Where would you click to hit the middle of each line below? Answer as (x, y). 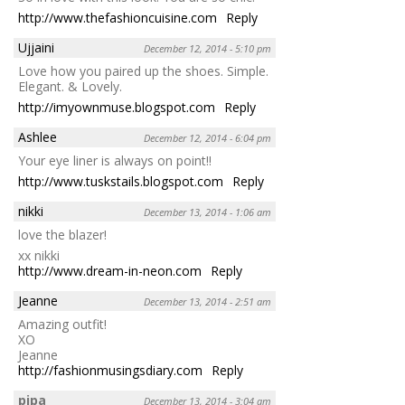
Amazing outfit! (62, 324)
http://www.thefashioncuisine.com (118, 17)
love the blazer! (62, 234)
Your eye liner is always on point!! (115, 160)
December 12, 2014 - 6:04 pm (207, 137)
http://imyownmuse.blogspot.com (117, 107)
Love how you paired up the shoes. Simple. (143, 71)
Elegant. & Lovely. (70, 86)
